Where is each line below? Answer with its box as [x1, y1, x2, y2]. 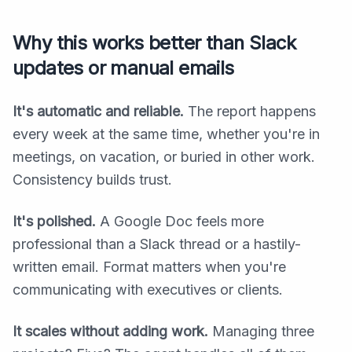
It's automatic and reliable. [13, 103, 184, 120]
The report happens [184, 103, 316, 120]
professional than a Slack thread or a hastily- [13, 236, 301, 253]
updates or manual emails [13, 57, 234, 80]
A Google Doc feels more [96, 213, 264, 230]
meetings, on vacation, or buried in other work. [13, 148, 315, 166]
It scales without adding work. [13, 323, 208, 340]
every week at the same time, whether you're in [13, 126, 320, 143]
